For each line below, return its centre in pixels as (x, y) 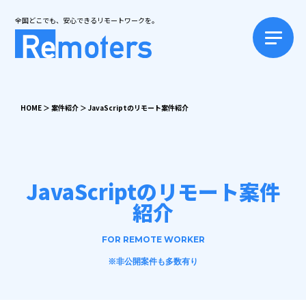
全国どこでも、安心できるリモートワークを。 (87, 20)
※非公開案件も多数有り (153, 261)
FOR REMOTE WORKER (153, 239)
